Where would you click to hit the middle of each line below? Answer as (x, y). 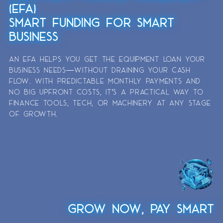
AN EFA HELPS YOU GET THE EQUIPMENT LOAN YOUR (107, 59)
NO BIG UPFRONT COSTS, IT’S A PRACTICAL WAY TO (106, 92)
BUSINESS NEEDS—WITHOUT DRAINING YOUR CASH (100, 70)
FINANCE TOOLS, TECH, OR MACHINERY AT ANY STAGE (110, 103)
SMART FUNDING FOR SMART (92, 22)
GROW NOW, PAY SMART (141, 208)
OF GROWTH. (33, 113)
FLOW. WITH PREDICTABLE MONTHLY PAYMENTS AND (105, 81)
